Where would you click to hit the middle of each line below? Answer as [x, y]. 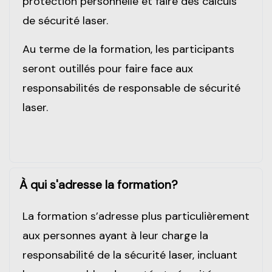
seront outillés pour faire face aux [108, 68]
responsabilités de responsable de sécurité [131, 88]
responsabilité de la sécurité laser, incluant [130, 255]
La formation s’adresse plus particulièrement [136, 216]
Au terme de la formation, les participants [128, 49]
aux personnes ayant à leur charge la [115, 235]
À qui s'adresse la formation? [99, 185]
